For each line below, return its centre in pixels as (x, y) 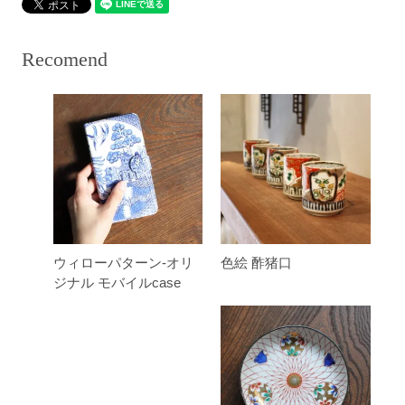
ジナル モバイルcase (118, 282)
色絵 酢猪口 (257, 262)
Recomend (65, 59)
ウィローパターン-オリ (124, 262)
